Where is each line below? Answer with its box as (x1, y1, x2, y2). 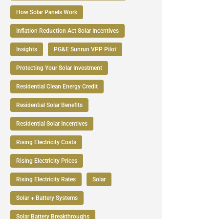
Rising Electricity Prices (16, 157, 77, 164)
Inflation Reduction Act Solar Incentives (16, 27, 119, 34)
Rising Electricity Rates (16, 176, 76, 183)
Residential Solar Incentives (16, 120, 88, 127)
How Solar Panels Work (16, 9, 77, 16)
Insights (16, 46, 37, 53)
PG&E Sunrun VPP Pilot (54, 46, 116, 53)
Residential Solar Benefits (16, 102, 83, 109)
